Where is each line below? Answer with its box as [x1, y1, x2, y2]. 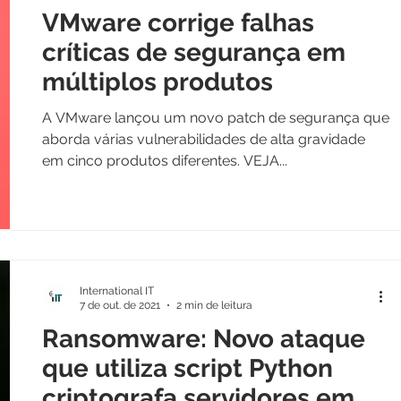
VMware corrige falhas [42, 7, 314, 38]
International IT [80, 284, 154, 297]
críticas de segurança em [42, 37, 346, 67]
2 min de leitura [176, 299, 252, 311]
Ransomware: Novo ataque [42, 323, 365, 354]
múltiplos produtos [42, 66, 273, 97]
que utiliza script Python [42, 353, 333, 383]
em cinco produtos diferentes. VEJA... [42, 151, 287, 169]
